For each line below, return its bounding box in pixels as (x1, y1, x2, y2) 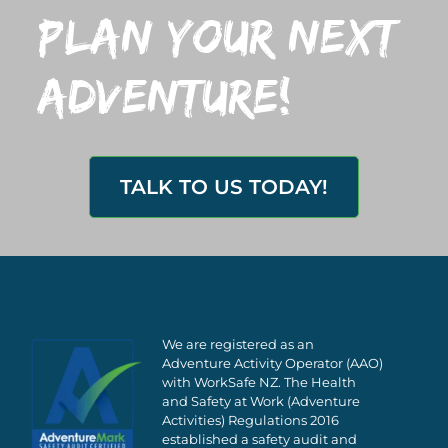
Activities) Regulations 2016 (162, 412, 340, 429)
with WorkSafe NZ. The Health (162, 374, 357, 391)
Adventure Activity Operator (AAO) (162, 355, 384, 372)
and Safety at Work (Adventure (162, 393, 361, 410)
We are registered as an (162, 336, 315, 353)
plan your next (37, 8, 397, 65)
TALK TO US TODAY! (120, 175, 328, 200)
